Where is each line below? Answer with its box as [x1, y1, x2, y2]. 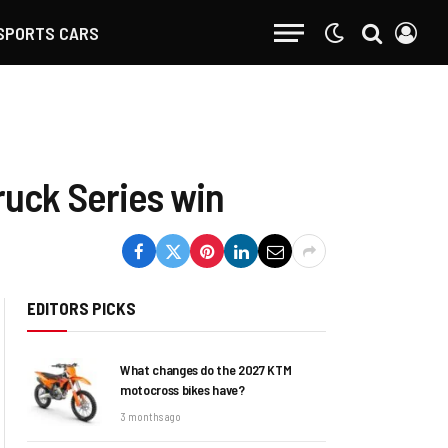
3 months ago [120, 410, 181, 423]
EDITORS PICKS [27, 298, 136, 318]
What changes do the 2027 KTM [120, 361, 292, 378]
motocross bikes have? [120, 381, 245, 398]
